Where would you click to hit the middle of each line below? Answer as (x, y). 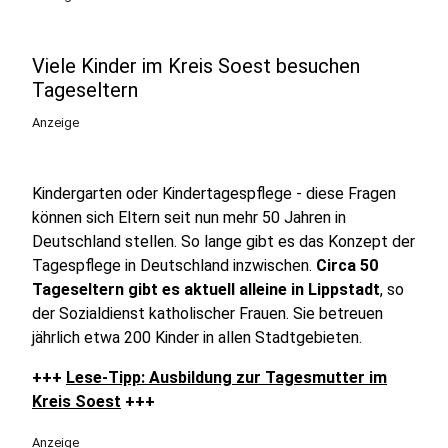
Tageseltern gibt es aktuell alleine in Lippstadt (206, 289)
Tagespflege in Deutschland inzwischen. (174, 265)
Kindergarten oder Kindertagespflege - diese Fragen (214, 193)
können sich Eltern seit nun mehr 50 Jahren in (189, 217)
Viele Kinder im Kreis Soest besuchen (196, 66)
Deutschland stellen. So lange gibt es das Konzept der (223, 241)
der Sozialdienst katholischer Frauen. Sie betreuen (207, 313)
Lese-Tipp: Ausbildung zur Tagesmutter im (226, 377)
